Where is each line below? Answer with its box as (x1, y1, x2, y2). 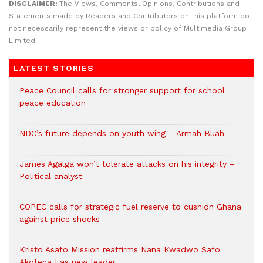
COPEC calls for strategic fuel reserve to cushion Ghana (19, 202, 241, 212)
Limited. (9, 36, 37, 45)
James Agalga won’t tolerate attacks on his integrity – (19, 159, 235, 169)
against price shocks (19, 214, 100, 224)
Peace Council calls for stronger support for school (19, 86, 225, 96)
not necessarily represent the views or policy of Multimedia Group (9, 24, 247, 33)
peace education (19, 98, 86, 108)
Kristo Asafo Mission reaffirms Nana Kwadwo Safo (19, 245, 220, 255)
